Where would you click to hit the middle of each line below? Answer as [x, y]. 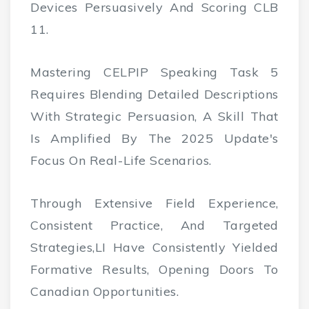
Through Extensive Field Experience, [154, 203]
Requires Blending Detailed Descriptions [154, 94]
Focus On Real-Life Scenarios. [121, 161]
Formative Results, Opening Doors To [154, 270]
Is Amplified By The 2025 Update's [154, 139]
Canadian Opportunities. [107, 292]
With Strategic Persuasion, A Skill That [154, 117]
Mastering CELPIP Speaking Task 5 [154, 72]
